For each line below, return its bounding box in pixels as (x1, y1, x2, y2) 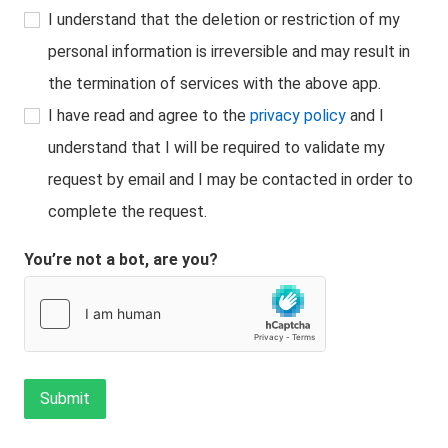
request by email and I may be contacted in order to (48, 170, 413, 189)
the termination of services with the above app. (48, 74, 381, 93)
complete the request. (48, 202, 207, 221)
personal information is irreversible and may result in (48, 42, 410, 61)
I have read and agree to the (48, 106, 250, 125)
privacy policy (250, 106, 346, 125)
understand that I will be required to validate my (48, 138, 385, 157)
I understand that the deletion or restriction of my (48, 10, 400, 29)
